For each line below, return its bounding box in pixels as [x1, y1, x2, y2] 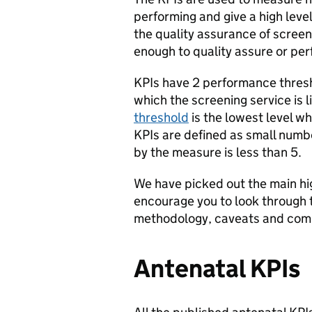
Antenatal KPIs [134, 253, 300, 284]
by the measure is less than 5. [134, 144, 302, 160]
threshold [134, 109, 189, 125]
